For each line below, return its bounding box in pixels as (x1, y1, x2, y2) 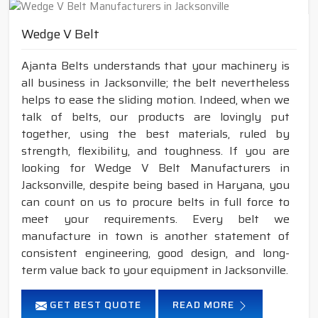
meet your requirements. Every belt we (21, 210, 290, 229)
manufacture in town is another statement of (21, 227, 290, 246)
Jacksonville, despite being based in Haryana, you (21, 176, 290, 194)
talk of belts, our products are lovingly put (21, 108, 290, 126)
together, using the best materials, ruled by (21, 125, 290, 143)
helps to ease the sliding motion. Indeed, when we (21, 91, 290, 109)
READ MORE (172, 297, 237, 313)
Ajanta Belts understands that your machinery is (21, 57, 290, 75)
